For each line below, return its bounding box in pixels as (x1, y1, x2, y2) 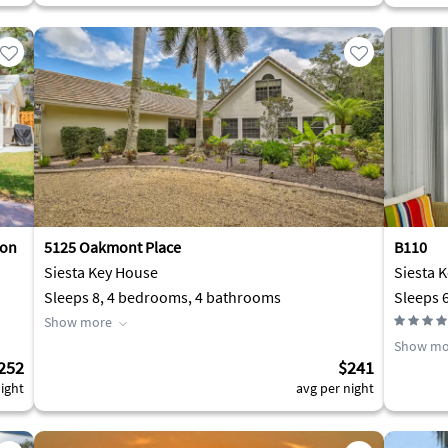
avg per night (296, 379, 374, 397)
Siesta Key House (44, 262, 158, 282)
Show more (44, 313, 112, 331)
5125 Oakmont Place (44, 237, 181, 257)
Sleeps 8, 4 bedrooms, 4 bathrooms (44, 287, 281, 307)
